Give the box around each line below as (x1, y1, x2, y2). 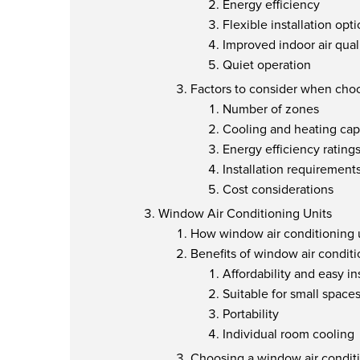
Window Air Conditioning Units (158, 206, 332, 222)
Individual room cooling (223, 326, 354, 342)
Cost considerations (223, 182, 333, 198)
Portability (223, 306, 279, 322)
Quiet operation (223, 57, 311, 73)
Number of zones (223, 101, 319, 117)
